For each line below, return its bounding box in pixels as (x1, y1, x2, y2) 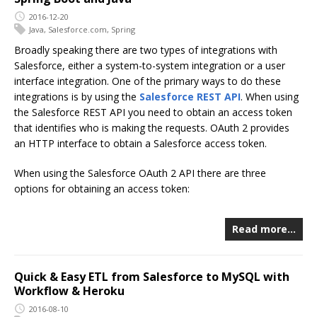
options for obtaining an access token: (14, 181, 190, 195)
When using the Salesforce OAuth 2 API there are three (14, 166, 266, 180)
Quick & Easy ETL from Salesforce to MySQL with (14, 268, 289, 284)
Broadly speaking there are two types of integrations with (14, 42, 277, 57)
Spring (111, 23, 135, 35)
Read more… (232, 221, 296, 236)
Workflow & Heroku (14, 282, 125, 299)
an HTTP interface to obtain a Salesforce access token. (14, 136, 267, 150)
